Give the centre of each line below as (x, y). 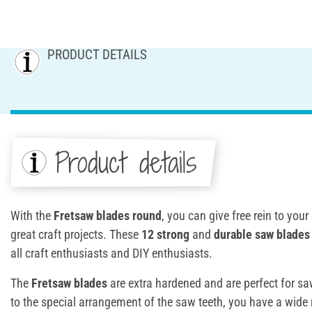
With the (32, 215)
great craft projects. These (76, 234)
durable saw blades (262, 234)
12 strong (165, 234)
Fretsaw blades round (108, 215)
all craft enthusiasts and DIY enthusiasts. (111, 253)
